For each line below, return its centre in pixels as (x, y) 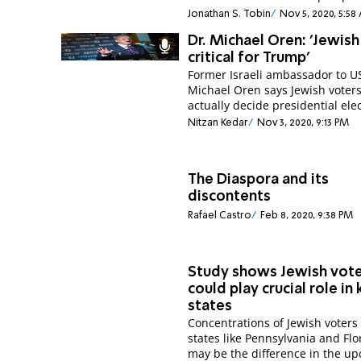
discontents (230, 197)
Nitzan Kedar (218, 123)
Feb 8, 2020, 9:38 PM (306, 216)
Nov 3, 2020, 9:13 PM (303, 123)
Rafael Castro (220, 216)
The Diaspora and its (259, 180)
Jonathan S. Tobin (230, 14)
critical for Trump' (249, 58)
